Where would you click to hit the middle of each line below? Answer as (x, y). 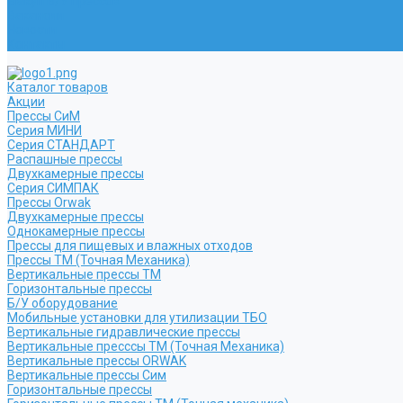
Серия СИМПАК (53, 188)
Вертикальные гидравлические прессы (124, 332)
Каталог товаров (58, 87)
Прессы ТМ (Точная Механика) (99, 260)
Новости (32, 30)
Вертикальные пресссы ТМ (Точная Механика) (146, 346)
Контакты (36, 44)
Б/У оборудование (63, 303)
